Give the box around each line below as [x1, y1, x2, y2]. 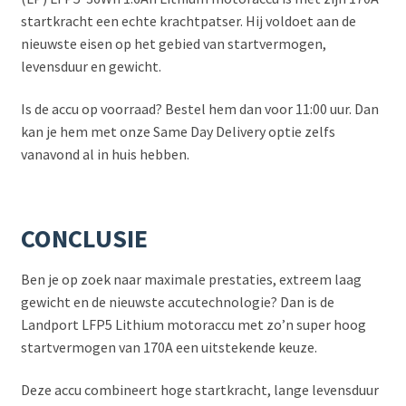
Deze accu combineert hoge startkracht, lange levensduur [20, 381, 379, 400]
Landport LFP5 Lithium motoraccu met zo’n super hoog [20, 314, 366, 333]
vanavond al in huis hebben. [20, 145, 189, 164]
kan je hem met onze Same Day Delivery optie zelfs [20, 122, 335, 141]
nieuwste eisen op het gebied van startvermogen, [20, 34, 326, 53]
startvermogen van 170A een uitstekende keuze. [20, 337, 317, 356]
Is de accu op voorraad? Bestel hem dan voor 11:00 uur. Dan [20, 100, 379, 119]
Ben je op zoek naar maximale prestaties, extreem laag [20, 269, 362, 288]
